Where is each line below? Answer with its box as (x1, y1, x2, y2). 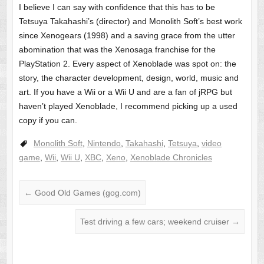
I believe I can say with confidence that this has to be (18, 2, 215, 12)
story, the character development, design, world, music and (18, 72, 239, 82)
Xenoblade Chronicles (130, 152, 212, 162)
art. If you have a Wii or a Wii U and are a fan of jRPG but (18, 87, 232, 97)
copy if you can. (18, 115, 77, 125)
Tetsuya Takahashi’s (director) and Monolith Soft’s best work (18, 16, 242, 26)
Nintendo (87, 138, 121, 148)
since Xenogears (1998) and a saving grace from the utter (18, 30, 235, 40)
